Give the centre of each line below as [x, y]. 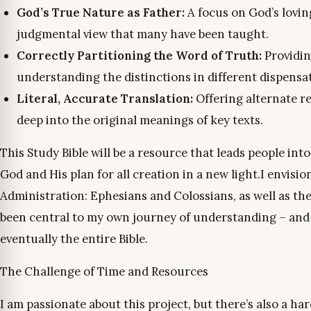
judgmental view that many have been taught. [143, 34]
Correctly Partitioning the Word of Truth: [141, 56]
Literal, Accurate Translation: [106, 99]
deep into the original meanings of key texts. [140, 120]
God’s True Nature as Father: [102, 12]
